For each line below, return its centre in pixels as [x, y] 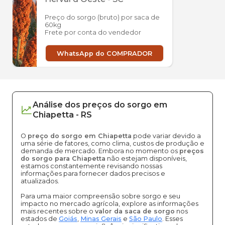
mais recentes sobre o [58, 211]
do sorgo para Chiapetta [63, 158]
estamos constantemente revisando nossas [91, 166]
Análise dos [57, 105]
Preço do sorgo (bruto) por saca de [102, 17]
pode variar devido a [166, 136]
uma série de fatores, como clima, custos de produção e [113, 143]
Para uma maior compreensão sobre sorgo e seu [100, 196]
